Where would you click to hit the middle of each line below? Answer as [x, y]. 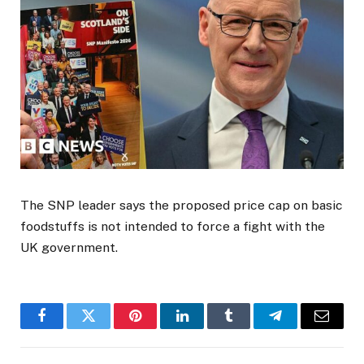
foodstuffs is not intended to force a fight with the [173, 227]
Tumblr [249, 328]
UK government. [69, 248]
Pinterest [160, 328]
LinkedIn [208, 328]
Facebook [69, 328]
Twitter [108, 328]
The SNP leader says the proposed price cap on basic [182, 206]
